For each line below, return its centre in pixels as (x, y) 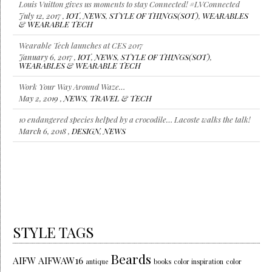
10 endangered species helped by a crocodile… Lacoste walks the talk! (134, 119)
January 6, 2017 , (48, 56)
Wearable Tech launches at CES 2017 (81, 45)
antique (97, 262)
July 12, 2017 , (42, 15)
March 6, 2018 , (45, 131)
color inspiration (199, 262)
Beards (131, 259)
